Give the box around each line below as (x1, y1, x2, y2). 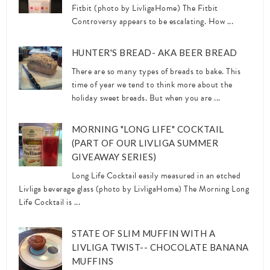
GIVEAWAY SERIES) (71, 151, 157, 162)
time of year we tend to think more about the (71, 78, 233, 91)
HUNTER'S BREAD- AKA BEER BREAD (71, 47, 237, 58)
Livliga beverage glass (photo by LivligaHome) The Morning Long (19, 182, 249, 195)
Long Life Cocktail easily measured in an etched (71, 169, 241, 182)
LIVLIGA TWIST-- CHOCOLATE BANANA (71, 241, 249, 253)
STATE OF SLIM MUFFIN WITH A (71, 227, 216, 239)
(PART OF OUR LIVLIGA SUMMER (71, 137, 219, 148)
